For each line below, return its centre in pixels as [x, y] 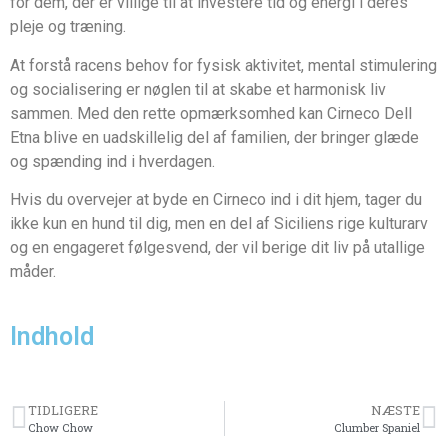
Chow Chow [60, 428]
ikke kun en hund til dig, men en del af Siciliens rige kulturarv [219, 223]
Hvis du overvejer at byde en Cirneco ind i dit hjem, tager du [216, 199]
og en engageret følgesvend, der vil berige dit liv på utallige [217, 247]
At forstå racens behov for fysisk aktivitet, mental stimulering [223, 65]
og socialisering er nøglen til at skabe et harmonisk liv [198, 89]
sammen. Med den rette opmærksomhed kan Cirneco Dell [211, 113]
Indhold [52, 337]
